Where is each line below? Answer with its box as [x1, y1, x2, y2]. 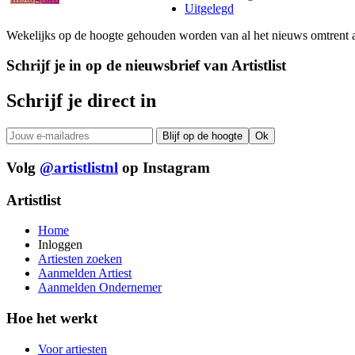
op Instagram [118, 158, 210, 176]
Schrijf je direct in [6, 90, 156, 112]
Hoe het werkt [6, 309, 97, 326]
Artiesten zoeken [38, 252, 122, 266]
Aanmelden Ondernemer [38, 281, 162, 295]
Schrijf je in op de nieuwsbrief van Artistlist [6, 57, 286, 74]
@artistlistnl [40, 158, 118, 176]
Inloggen [38, 238, 82, 252]
